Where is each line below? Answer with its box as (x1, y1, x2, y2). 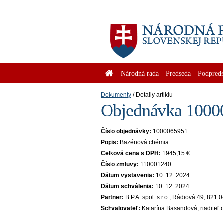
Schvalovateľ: (101, 205, 140, 212)
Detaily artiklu (136, 91, 173, 98)
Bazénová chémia (120, 139, 169, 146)
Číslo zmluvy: (101, 161, 139, 168)
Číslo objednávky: (101, 128, 151, 135)
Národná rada (121, 69, 159, 77)
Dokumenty (101, 91, 131, 98)
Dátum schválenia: (101, 183, 154, 190)
